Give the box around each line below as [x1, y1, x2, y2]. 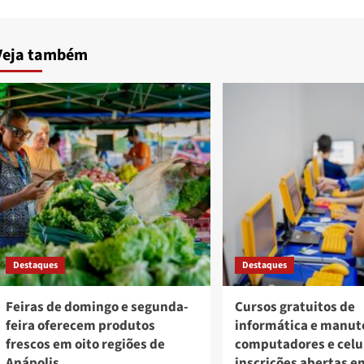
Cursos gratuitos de [234, 297, 355, 318]
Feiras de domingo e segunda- [5, 297, 188, 318]
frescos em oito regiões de [5, 335, 165, 355]
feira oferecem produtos [5, 316, 155, 336]
